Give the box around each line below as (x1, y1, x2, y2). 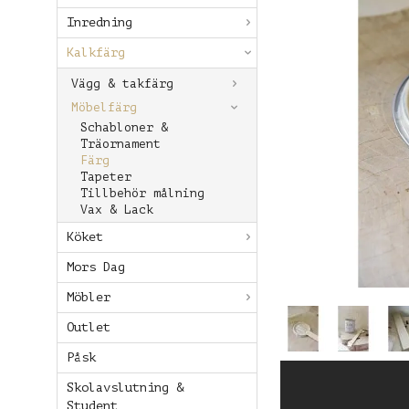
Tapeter (80, 170, 131, 184)
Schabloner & (80, 121, 168, 134)
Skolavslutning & (67, 381, 184, 394)
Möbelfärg (71, 100, 137, 114)
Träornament (80, 137, 161, 151)
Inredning (67, 16, 132, 29)
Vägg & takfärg (71, 77, 173, 90)
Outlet (67, 320, 110, 334)
